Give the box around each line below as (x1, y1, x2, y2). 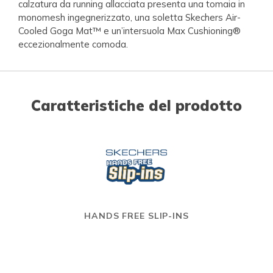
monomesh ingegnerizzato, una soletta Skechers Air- (18, 11, 241, 23)
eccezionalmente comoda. (18, 38, 128, 50)
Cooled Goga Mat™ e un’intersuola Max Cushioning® (18, 24, 241, 37)
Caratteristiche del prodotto (31, 96, 242, 115)
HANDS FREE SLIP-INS (84, 210, 189, 221)
